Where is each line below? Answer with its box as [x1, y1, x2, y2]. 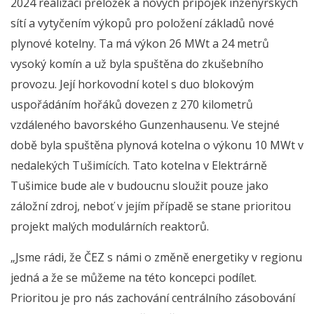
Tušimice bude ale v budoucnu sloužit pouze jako [11, 178, 268, 194]
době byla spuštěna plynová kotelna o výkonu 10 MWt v [11, 137, 303, 153]
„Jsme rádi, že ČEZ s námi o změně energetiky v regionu [11, 249, 302, 265]
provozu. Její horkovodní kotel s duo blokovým [11, 76, 254, 93]
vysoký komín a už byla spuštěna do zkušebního [11, 56, 264, 72]
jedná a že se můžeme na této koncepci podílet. [11, 269, 257, 285]
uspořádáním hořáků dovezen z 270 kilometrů [11, 97, 253, 113]
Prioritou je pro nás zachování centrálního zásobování [11, 289, 295, 306]
